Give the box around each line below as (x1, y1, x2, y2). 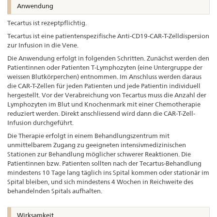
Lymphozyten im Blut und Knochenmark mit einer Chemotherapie (7, 100, 201, 108)
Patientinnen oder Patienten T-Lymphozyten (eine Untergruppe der (7, 63, 202, 71)
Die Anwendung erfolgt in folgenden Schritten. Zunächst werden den (7, 54, 209, 62)
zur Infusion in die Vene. (7, 41, 78, 49)
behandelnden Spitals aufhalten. (7, 186, 102, 195)
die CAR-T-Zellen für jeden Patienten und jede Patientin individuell (7, 81, 201, 90)
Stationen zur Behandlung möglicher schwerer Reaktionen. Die (7, 150, 191, 158)
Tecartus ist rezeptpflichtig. (7, 18, 87, 27)
